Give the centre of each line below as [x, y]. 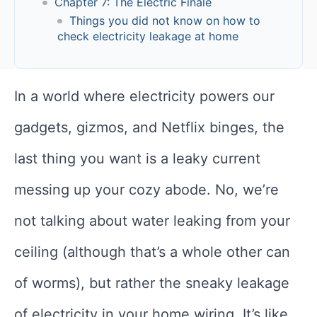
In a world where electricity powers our [144, 97]
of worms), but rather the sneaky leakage [152, 283]
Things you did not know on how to [165, 21]
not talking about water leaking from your [152, 221]
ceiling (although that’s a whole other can [152, 252]
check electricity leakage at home [148, 36]
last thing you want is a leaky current [137, 159]
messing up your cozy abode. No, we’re [146, 190]
